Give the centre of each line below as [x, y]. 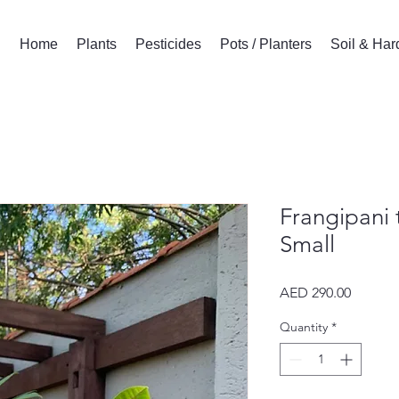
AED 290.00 [315, 292]
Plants [96, 44]
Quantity [304, 326]
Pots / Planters [265, 44]
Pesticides [168, 44]
